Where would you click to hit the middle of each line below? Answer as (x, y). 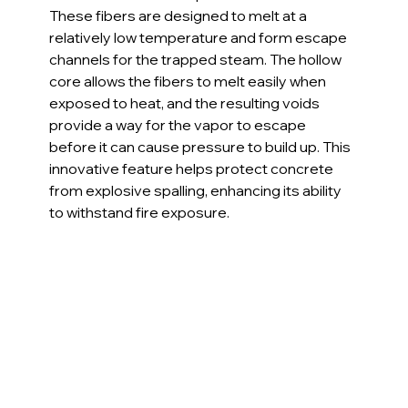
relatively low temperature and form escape (200, 37)
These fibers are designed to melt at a (180, 15)
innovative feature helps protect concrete (193, 168)
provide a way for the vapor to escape (179, 124)
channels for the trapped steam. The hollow (197, 59)
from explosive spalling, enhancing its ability (197, 190)
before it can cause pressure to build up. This (202, 146)
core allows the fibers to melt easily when (189, 81)
